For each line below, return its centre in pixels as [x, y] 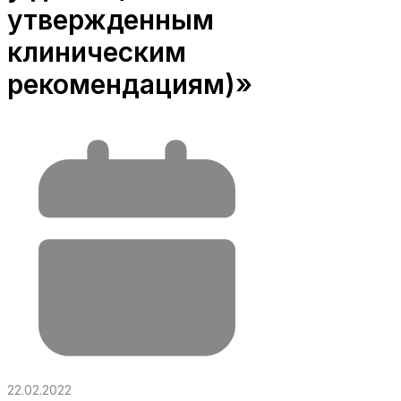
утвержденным [111, 19]
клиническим [97, 51]
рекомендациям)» [130, 84]
